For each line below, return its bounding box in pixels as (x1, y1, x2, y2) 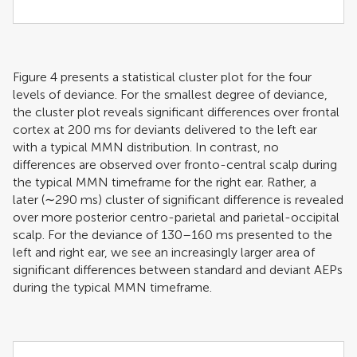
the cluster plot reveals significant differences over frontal (13, 104, 339, 120)
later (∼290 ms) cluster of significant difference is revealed (13, 191, 343, 207)
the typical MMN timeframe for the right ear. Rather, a (13, 174, 316, 190)
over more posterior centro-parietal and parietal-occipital (13, 209, 339, 225)
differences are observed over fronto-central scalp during (13, 156, 337, 172)
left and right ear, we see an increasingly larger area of (13, 244, 315, 260)
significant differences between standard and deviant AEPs (13, 261, 343, 277)
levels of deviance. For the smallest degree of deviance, (13, 86, 328, 102)
